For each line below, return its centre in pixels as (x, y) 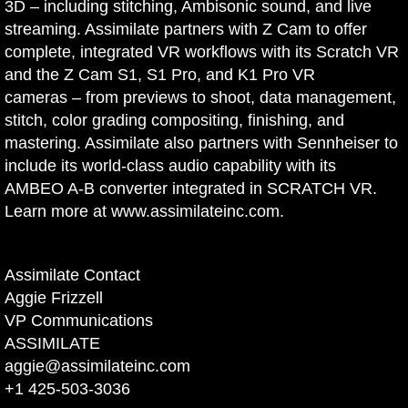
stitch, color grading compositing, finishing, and (174, 121)
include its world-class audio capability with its (170, 166)
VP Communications (79, 321)
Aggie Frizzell (54, 298)
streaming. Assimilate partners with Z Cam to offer (186, 30)
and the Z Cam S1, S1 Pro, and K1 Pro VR (160, 75)
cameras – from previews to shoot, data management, (200, 98)
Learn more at (58, 212)
